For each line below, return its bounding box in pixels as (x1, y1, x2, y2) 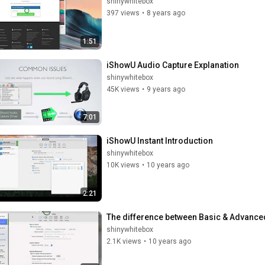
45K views (106, 85, 140, 93)
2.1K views (106, 237, 141, 245)
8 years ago (147, 9, 185, 17)
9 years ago (147, 85, 185, 93)
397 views (106, 9, 140, 17)
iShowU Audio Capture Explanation (106, 60, 239, 70)
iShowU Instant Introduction (106, 136, 213, 146)
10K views (106, 161, 140, 169)
